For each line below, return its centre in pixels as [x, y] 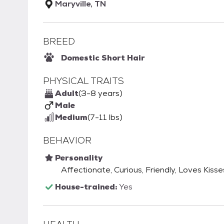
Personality [79, 158]
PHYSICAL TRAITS [83, 81]
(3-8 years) [100, 93]
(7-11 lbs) [105, 117]
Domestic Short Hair [103, 58]
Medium [71, 117]
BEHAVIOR [67, 140]
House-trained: [87, 187]
